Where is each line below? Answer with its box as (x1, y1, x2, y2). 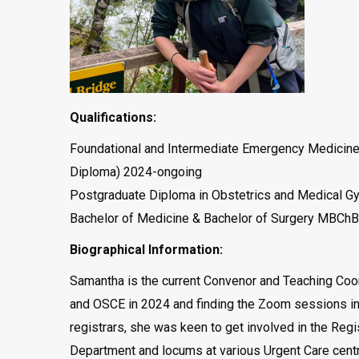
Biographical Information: (70, 242, 223, 257)
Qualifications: (70, 110, 156, 125)
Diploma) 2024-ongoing (70, 164, 202, 179)
